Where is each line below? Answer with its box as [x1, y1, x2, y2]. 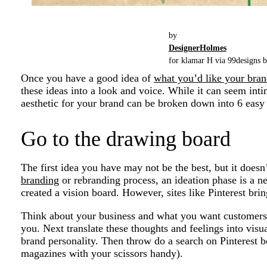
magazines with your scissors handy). [21, 247, 183, 260]
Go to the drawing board [21, 127, 231, 151]
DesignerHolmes [168, 44, 226, 53]
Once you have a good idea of [21, 72, 154, 85]
